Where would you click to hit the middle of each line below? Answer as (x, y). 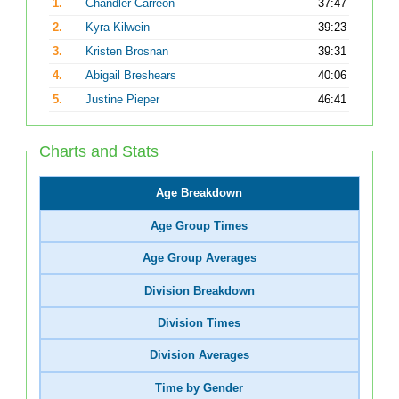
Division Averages (199, 356)
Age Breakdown (199, 194)
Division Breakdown (199, 291)
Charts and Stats (99, 151)
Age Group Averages (199, 259)
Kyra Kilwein (118, 28)
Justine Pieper (123, 100)
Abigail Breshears (131, 76)
